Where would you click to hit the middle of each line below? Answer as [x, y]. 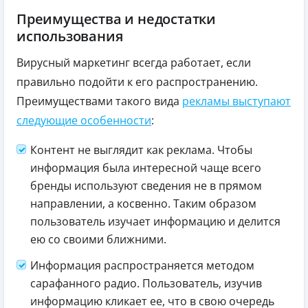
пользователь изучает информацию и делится [155, 221]
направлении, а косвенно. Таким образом [143, 203]
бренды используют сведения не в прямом [146, 185]
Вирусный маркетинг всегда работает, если [134, 62]
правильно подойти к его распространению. [137, 81]
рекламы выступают [236, 101]
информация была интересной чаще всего [146, 167]
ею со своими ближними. [98, 239]
